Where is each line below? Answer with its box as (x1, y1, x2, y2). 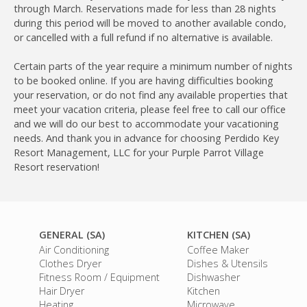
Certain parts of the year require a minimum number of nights (14, 59, 293, 73)
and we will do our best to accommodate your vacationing (14, 116, 279, 130)
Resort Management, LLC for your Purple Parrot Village (14, 145, 264, 159)
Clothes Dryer (39, 256, 101, 270)
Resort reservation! (14, 160, 99, 173)
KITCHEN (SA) (187, 228, 250, 241)
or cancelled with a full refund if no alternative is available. (14, 30, 273, 44)
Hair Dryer (39, 284, 84, 297)
